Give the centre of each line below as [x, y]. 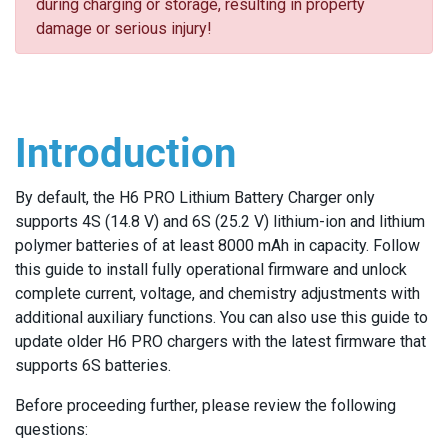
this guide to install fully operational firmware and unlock [211, 269]
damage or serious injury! [124, 28]
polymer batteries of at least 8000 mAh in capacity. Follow [217, 245]
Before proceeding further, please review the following [205, 405]
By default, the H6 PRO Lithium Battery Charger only [195, 197]
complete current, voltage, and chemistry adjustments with [217, 293]
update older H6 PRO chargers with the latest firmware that [220, 341]
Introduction [130, 153]
